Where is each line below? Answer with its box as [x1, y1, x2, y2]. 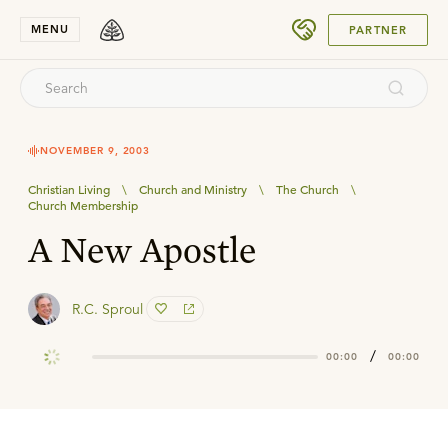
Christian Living [28, 181, 110, 197]
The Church [276, 181, 339, 197]
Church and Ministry [139, 181, 247, 197]
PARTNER [349, 22, 407, 37]
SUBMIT [352, 15, 395, 28]
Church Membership [28, 197, 138, 213]
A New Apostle [28, 227, 256, 271]
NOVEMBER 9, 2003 [40, 144, 151, 157]
